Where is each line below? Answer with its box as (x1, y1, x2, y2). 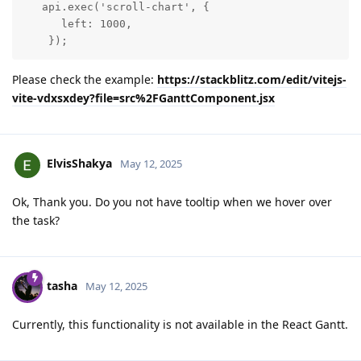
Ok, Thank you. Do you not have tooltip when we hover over (12, 193, 332, 210)
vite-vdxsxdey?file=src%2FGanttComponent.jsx (12, 89, 275, 106)
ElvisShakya (47, 156, 112, 172)
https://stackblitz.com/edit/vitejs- (157, 71, 346, 87)
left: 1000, (22, 18, 132, 31)
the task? (12, 212, 60, 228)
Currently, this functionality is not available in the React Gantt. (12, 316, 348, 332)
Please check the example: (12, 71, 157, 87)
